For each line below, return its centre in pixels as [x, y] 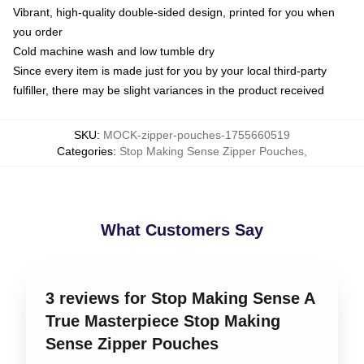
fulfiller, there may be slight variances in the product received [169, 90]
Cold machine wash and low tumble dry [114, 51]
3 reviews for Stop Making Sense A [180, 298]
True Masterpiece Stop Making [163, 321]
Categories [85, 151]
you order [38, 32]
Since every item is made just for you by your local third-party [170, 71]
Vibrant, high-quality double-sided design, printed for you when [174, 12]
